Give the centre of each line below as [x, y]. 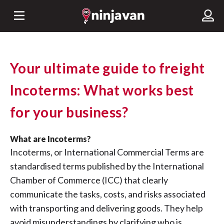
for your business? [69, 112]
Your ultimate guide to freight [107, 68]
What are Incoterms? [50, 139]
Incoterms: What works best [102, 90]
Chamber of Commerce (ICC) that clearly [89, 180]
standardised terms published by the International [107, 166]
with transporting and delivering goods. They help [106, 208]
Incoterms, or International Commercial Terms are [107, 152]
